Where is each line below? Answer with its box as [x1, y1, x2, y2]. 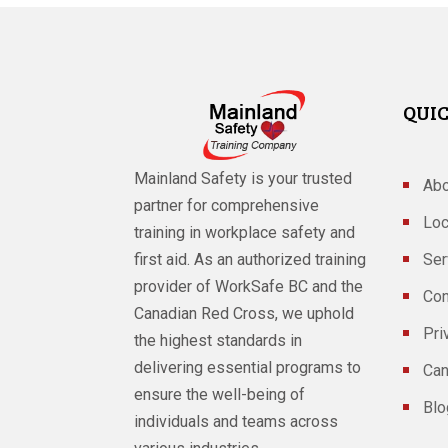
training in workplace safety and [134, 223, 356, 243]
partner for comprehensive [134, 196, 320, 216]
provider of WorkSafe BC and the [134, 277, 364, 297]
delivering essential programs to [134, 358, 362, 378]
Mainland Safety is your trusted [134, 169, 353, 189]
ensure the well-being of [134, 385, 306, 405]
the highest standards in [134, 331, 303, 351]
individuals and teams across [134, 412, 339, 432]
